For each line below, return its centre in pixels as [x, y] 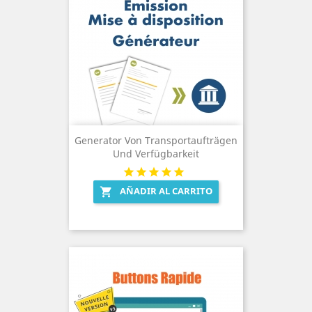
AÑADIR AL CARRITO [166, 190]
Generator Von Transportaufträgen [156, 140]
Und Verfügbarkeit [156, 153]
